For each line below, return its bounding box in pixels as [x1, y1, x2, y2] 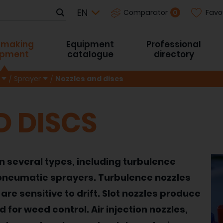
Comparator [123, 7, 168, 17]
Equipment [66, 38, 114, 50]
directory [153, 48, 194, 60]
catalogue [67, 48, 113, 60]
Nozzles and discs [55, 74, 123, 84]
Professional [146, 38, 201, 50]
